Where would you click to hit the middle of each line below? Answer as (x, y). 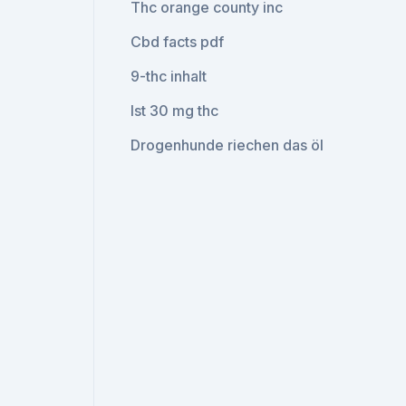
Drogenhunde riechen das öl (227, 145)
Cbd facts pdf (178, 42)
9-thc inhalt (169, 76)
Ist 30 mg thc (175, 111)
